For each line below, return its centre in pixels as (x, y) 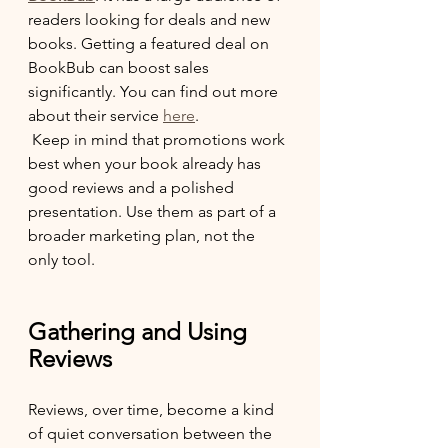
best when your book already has (146, 163)
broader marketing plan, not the (143, 235)
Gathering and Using (140, 331)
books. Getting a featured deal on (150, 43)
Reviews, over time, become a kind (153, 409)
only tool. (61, 259)
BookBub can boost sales (120, 67)
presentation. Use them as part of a (154, 211)
